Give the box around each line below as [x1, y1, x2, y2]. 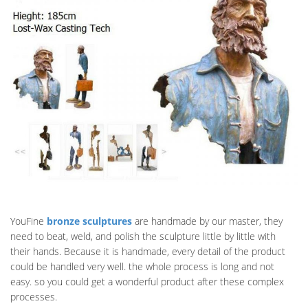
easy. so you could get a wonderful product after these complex [10, 274, 284, 288]
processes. [10, 289, 57, 303]
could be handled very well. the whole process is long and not [10, 259, 274, 273]
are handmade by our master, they [132, 214, 283, 228]
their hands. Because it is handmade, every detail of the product [10, 244, 285, 258]
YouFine [10, 214, 47, 228]
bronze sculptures [47, 214, 132, 228]
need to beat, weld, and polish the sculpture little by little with [10, 229, 276, 243]
